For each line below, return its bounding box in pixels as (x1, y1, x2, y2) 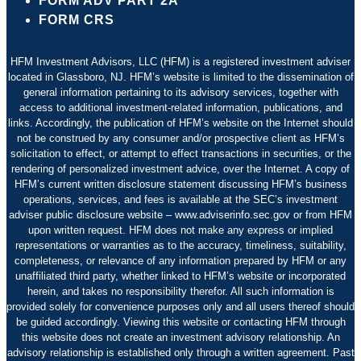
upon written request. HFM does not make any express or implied (28, 223, 333, 236)
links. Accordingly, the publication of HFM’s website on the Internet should (8, 116, 353, 129)
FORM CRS (39, 12, 114, 27)
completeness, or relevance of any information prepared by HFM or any (15, 254, 346, 267)
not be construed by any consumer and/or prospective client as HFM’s (16, 131, 345, 144)
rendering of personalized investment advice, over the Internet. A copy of (11, 162, 350, 175)
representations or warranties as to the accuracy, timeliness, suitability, (15, 239, 346, 251)
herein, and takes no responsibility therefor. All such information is (27, 284, 334, 297)
